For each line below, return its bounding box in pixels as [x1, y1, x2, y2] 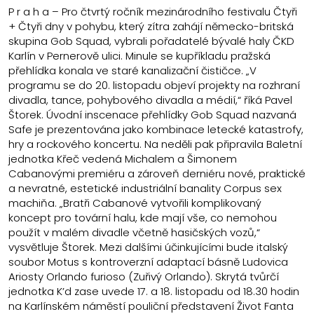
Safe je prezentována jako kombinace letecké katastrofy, [8, 121, 303, 137]
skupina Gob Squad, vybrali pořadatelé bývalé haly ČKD [8, 33, 294, 48]
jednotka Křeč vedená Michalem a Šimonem [8, 151, 237, 166]
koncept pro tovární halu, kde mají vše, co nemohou [8, 210, 277, 225]
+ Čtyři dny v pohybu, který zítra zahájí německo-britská [8, 18, 294, 34]
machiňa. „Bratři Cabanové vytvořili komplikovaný [8, 195, 261, 210]
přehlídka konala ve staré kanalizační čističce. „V [8, 62, 257, 78]
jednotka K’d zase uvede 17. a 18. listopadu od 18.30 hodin [8, 283, 299, 299]
